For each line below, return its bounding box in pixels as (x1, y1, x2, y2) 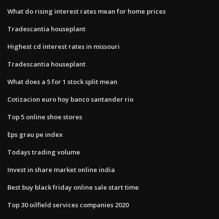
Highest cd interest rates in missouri (7, 42, 120, 51)
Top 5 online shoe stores (7, 112, 82, 121)
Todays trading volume (7, 147, 80, 156)
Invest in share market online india (7, 165, 115, 174)
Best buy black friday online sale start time (7, 182, 139, 192)
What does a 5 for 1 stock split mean (7, 77, 117, 86)
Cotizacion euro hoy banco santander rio (7, 94, 133, 104)
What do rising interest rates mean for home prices (7, 6, 166, 16)
